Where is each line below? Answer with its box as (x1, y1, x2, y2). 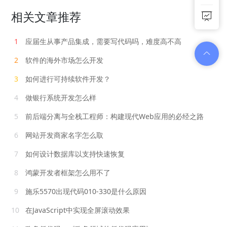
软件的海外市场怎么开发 (23, 55, 104, 65)
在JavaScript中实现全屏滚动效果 (23, 205, 130, 215)
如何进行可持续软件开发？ (23, 74, 111, 84)
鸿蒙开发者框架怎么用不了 (23, 168, 111, 178)
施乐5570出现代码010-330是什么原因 (23, 186, 147, 197)
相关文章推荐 (11, 9, 82, 25)
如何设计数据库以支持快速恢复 (23, 149, 125, 159)
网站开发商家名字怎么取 (23, 130, 104, 140)
